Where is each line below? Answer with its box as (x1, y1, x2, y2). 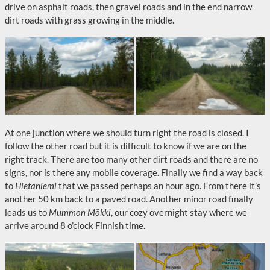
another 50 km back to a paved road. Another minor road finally (5, 193, 253, 204)
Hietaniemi (15, 180, 57, 191)
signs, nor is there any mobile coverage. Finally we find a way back (5, 167, 263, 178)
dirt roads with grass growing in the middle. (5, 14, 174, 25)
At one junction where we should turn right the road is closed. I (5, 127, 249, 138)
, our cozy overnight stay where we (111, 207, 247, 218)
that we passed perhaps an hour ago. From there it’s (57, 180, 261, 191)
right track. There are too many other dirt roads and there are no (5, 154, 258, 165)
